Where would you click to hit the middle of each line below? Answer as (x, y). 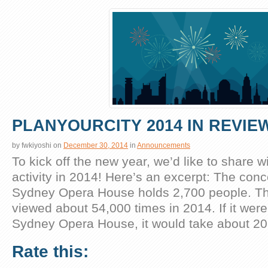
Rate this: (50, 251)
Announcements (164, 145)
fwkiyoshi (36, 145)
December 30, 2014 (96, 145)
